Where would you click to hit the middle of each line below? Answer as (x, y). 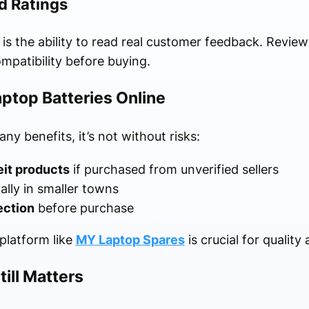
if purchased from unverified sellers (174, 170)
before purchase (84, 208)
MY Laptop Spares (130, 240)
